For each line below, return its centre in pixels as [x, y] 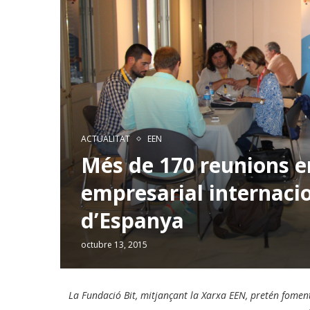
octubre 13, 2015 [114, 245]
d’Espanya [133, 221]
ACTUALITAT [106, 139]
